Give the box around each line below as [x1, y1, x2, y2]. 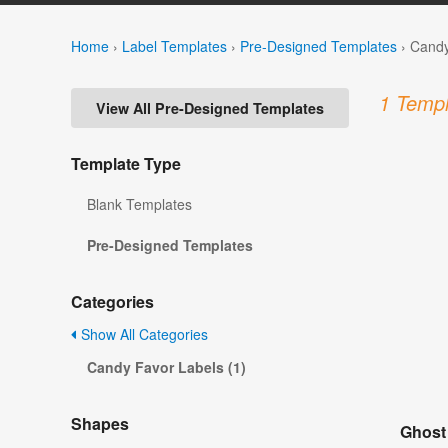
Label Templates [122, 35, 227, 56]
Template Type [71, 152, 181, 176]
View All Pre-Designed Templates [96, 98, 324, 119]
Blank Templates [87, 194, 192, 215]
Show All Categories [77, 324, 208, 345]
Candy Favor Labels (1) [87, 357, 246, 378]
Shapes [71, 412, 129, 436]
